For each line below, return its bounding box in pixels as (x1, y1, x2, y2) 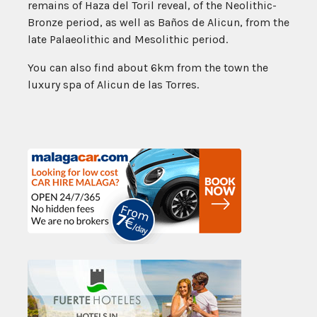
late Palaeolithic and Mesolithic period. (28, 33, 228, 47)
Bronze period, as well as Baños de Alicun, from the (28, 16, 289, 30)
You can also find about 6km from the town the (28, 61, 268, 75)
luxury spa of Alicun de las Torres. (28, 78, 199, 92)
